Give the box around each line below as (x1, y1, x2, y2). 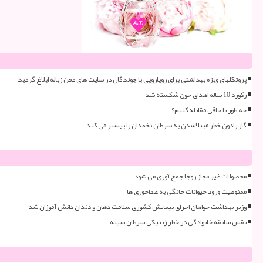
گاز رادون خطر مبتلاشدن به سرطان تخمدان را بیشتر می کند (86, 118, 247, 132)
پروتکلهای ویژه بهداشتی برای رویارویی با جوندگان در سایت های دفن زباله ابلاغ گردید (18, 72, 247, 86)
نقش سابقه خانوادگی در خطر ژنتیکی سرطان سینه (110, 215, 247, 229)
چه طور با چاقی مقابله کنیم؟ (171, 103, 247, 117)
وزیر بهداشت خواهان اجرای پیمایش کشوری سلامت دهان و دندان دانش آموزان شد (28, 200, 247, 214)
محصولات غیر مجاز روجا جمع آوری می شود (134, 169, 247, 183)
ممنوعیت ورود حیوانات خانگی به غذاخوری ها (127, 184, 247, 198)
